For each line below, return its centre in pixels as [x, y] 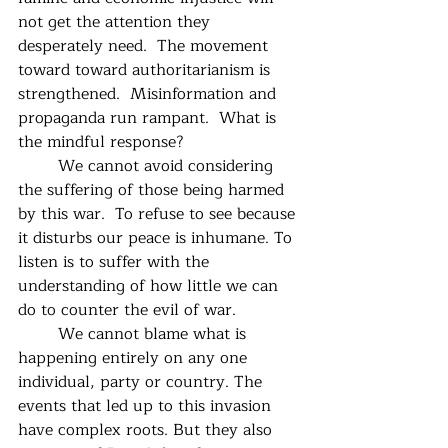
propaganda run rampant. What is [149, 117]
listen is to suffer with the [116, 261]
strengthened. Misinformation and [149, 93]
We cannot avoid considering [38, 165]
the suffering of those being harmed [153, 189]
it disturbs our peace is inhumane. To [157, 237]
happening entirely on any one [135, 357]
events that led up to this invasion [147, 405]
